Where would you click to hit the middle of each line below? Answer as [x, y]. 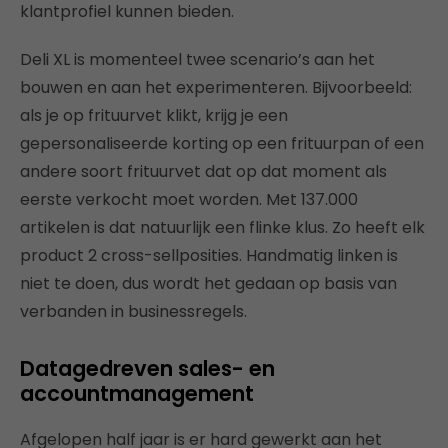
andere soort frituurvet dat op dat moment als [203, 172]
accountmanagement [137, 394]
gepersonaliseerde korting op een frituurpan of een [222, 144]
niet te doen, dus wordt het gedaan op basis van [208, 284]
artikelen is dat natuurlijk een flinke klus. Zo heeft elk [222, 228]
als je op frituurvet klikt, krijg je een [154, 116]
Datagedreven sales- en [147, 369]
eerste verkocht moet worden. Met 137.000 [189, 200]
